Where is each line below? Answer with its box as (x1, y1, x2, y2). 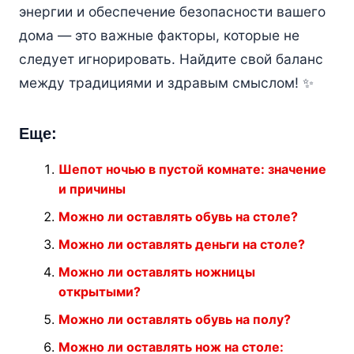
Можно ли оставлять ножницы (58, 264, 255, 281)
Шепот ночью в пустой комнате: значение (58, 161, 326, 178)
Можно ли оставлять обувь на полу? (58, 311, 291, 328)
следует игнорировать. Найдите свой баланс (18, 51, 323, 68)
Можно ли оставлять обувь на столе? (58, 209, 298, 225)
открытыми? (58, 284, 141, 300)
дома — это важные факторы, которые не (18, 27, 299, 44)
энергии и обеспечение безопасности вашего (18, 3, 326, 21)
